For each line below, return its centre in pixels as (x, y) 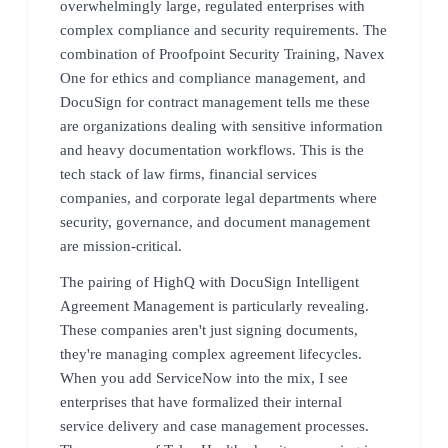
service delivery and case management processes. (214, 425)
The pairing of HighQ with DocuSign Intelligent (209, 281)
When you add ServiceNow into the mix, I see (204, 377)
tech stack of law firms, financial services (188, 173)
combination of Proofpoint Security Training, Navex (222, 53)
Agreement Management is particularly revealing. (214, 305)
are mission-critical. (121, 245)
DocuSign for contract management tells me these (215, 101)
